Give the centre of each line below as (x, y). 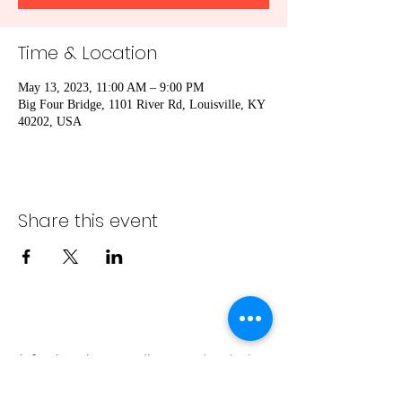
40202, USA (50, 122)
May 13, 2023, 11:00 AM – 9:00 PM (111, 87)
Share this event (88, 221)
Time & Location (87, 53)
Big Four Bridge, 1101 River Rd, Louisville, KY (141, 105)
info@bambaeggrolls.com (105, 360)
